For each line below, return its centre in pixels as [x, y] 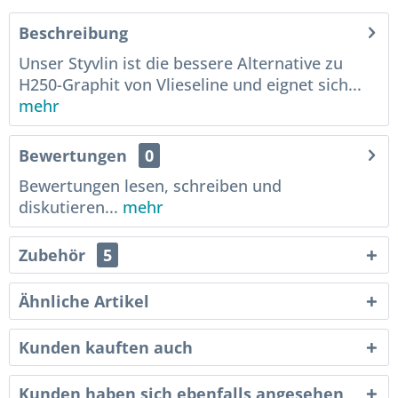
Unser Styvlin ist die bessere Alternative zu [181, 63]
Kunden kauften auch [106, 347]
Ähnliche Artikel [84, 301]
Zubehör [54, 255]
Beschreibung [73, 33]
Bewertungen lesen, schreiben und [150, 186]
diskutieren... [68, 207]
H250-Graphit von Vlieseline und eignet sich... [190, 84]
